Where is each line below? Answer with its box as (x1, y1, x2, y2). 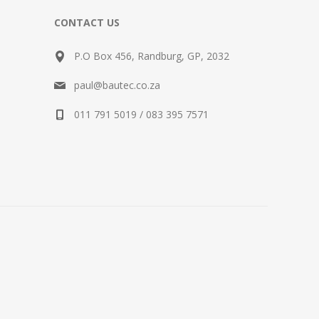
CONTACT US (54, 16, 120, 29)
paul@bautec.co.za (74, 78, 160, 92)
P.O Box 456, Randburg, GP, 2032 (74, 49, 229, 63)
